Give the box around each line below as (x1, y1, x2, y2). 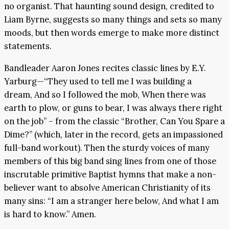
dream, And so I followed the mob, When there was (4, 88, 206, 100)
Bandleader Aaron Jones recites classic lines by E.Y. (4, 62, 206, 74)
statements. (4, 40, 52, 52)
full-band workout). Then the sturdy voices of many (4, 142, 210, 153)
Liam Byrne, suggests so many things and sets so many (4, 14, 222, 26)
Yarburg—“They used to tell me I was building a (4, 75, 192, 87)
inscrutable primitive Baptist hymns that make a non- (4, 168, 216, 180)
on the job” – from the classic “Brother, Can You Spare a (4, 115, 225, 127)
